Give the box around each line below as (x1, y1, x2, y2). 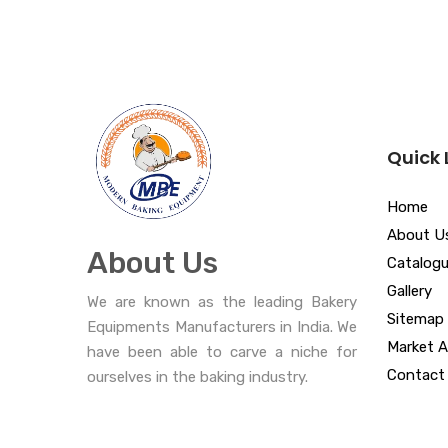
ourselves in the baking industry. (87, 367, 308, 386)
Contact (387, 365, 445, 384)
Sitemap (387, 309, 444, 328)
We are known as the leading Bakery (87, 292, 357, 311)
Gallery (387, 281, 432, 300)
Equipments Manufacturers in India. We (87, 317, 357, 336)
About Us (87, 244, 218, 281)
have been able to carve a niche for (87, 342, 357, 361)
